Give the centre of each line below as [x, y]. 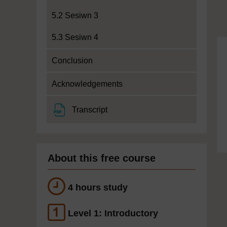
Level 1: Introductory [113, 213]
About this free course [102, 158]
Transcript [90, 110]
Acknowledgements [87, 84]
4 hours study [98, 187]
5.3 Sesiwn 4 [75, 37]
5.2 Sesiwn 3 [75, 15]
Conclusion [72, 61]
